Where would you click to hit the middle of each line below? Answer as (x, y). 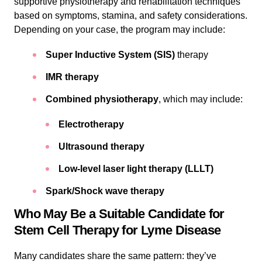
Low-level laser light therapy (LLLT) (136, 168)
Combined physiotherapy (102, 99)
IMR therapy (72, 77)
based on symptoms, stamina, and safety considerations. (131, 15)
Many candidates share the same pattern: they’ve (115, 256)
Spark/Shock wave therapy (105, 191)
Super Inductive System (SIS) (110, 54)
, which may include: (201, 99)
